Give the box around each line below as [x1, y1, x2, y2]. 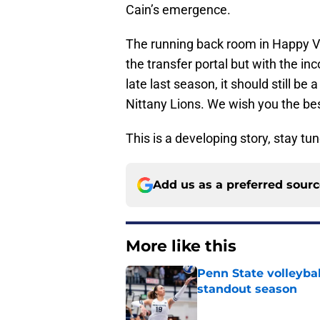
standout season [197, 282, 297, 296]
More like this [126, 236, 236, 256]
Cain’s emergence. [126, 2, 231, 18]
